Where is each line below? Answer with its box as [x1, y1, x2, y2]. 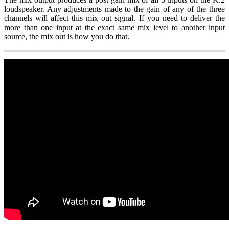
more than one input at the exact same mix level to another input [4, 22, 225, 32]
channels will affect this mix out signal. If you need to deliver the [4, 13, 225, 22]
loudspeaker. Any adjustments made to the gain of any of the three [4, 4, 225, 13]
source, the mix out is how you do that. [4, 32, 131, 41]
